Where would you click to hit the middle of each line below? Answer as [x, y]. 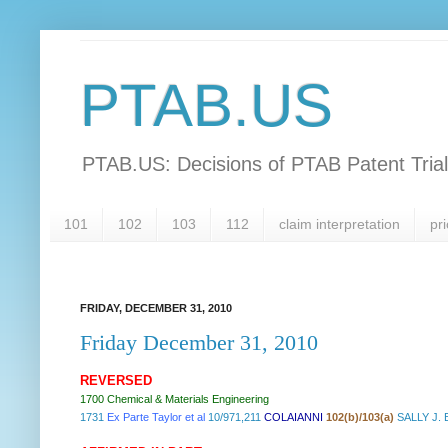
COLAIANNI [295, 417]
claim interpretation [339, 224]
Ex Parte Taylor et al [156, 417]
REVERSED [116, 381]
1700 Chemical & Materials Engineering [174, 399]
